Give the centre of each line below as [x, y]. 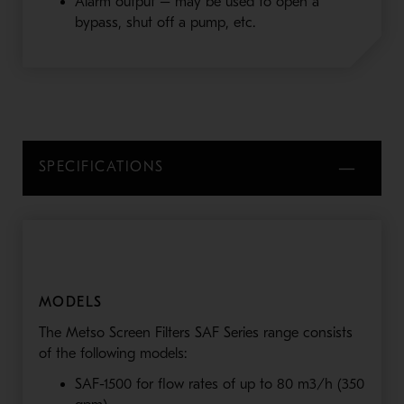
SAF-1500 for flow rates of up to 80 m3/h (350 [219, 384]
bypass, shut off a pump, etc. [165, 22]
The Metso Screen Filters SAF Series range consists [195, 332]
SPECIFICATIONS [101, 166]
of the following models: [112, 353]
